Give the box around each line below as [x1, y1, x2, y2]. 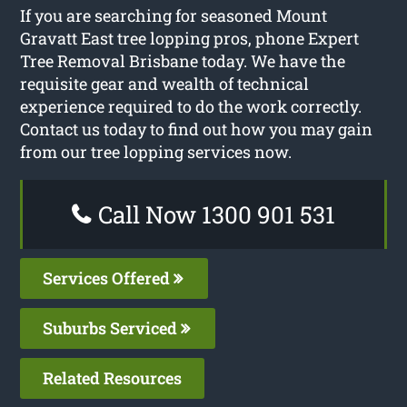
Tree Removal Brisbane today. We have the [20, 49, 346, 72]
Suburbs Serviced [43, 316, 182, 339]
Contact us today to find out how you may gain [20, 117, 373, 140]
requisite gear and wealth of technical [20, 72, 310, 94]
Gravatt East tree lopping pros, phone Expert [20, 26, 360, 49]
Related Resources [43, 366, 183, 389]
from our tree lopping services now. [20, 140, 293, 163]
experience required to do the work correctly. [20, 94, 362, 117]
